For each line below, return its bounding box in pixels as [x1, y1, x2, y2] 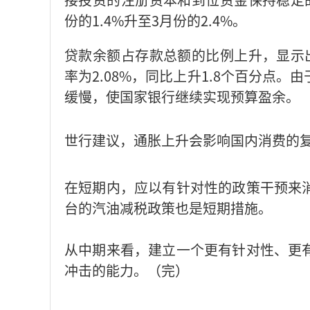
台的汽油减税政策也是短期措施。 [64, 198, 272, 218]
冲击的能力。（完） [64, 260, 189, 280]
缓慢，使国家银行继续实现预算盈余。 [64, 86, 300, 107]
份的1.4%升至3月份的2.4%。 [64, 10, 246, 30]
